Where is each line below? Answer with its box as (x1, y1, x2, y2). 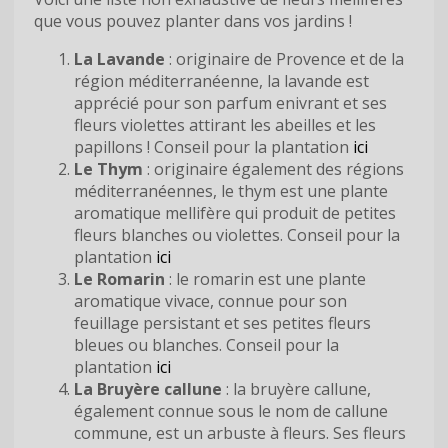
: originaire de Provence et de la (165, 47, 404, 70)
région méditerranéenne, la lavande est (74, 69, 369, 92)
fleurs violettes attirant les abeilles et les (74, 113, 376, 136)
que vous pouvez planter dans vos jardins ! (34, 9, 352, 32)
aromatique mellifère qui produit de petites (74, 201, 396, 224)
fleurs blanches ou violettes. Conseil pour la (74, 223, 400, 246)
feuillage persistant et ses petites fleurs (74, 311, 371, 334)
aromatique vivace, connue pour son (74, 289, 347, 312)
